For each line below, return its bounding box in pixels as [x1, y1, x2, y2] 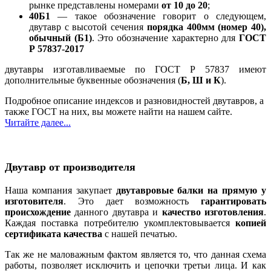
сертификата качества [5, 228, 102, 239]
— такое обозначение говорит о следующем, [50, 11, 266, 22]
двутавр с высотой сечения [29, 22, 147, 33]
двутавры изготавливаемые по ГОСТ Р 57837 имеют [5, 64, 266, 75]
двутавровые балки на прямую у [116, 184, 267, 195]
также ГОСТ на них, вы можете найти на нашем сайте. [5, 106, 232, 117]
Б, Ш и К [181, 75, 221, 86]
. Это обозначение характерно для [91, 33, 240, 44]
